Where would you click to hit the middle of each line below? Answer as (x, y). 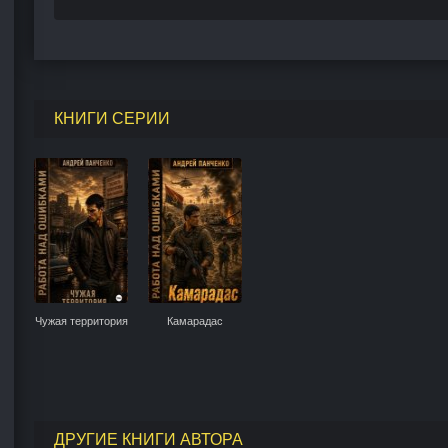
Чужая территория (81, 320)
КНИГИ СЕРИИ (112, 118)
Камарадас (195, 320)
